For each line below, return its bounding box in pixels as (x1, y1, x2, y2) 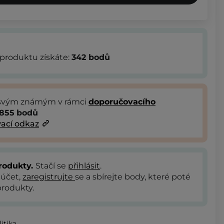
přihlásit (68, 160, 100, 170)
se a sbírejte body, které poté (75, 171, 190, 181)
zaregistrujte (22, 171, 75, 181)
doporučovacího (88, 96, 155, 106)
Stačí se (35, 160, 68, 170)
